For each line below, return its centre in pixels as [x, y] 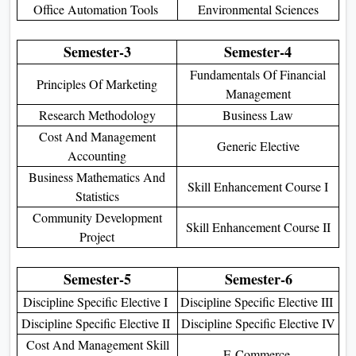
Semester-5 [97, 279]
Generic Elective [258, 145]
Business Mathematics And [97, 176]
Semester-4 [258, 51]
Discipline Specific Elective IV [258, 323]
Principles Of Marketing [97, 83]
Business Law [258, 114]
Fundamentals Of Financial [258, 74]
